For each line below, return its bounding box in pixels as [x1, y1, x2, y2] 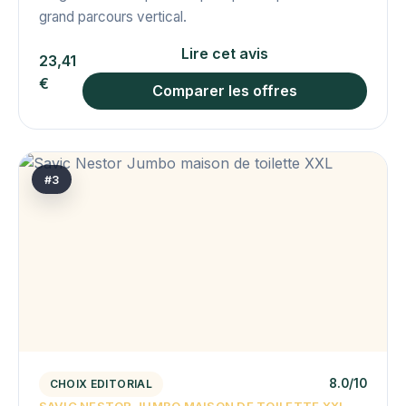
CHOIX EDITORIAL [49, 377, 152, 391]
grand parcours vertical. [38, 8, 187, 26]
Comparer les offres [152, 81, 298, 100]
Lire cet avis [181, 44, 269, 63]
